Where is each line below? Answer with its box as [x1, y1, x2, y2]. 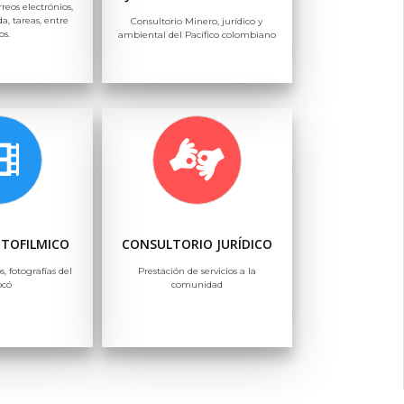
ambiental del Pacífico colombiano [117, 28, 276, 41]
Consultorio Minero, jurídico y [131, 14, 263, 27]
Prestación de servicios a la [137, 264, 256, 277]
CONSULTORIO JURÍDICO [121, 234, 272, 252]
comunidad [170, 278, 223, 290]
